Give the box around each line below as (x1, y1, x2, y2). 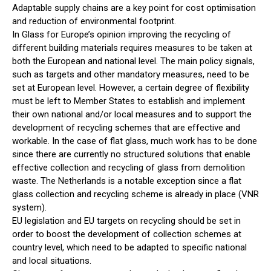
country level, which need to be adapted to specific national (12, 242, 247, 253)
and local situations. (12, 255, 91, 267)
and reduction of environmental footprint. (12, 16, 176, 27)
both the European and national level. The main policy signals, (12, 56, 255, 67)
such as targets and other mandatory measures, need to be (12, 69, 249, 80)
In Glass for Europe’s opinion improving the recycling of (12, 29, 231, 41)
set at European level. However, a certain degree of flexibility (12, 82, 249, 94)
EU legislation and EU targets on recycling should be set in (12, 215, 241, 227)
